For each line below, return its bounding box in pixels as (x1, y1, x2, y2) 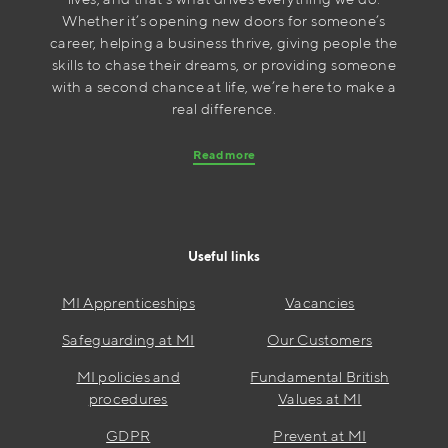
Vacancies (284, 294, 355, 312)
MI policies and (76, 368, 180, 386)
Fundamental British (250, 368, 390, 386)
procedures (88, 390, 168, 408)
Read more (192, 146, 256, 162)
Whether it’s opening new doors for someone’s (62, 12, 386, 30)
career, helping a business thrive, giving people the (50, 34, 398, 52)
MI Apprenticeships (61, 294, 195, 312)
